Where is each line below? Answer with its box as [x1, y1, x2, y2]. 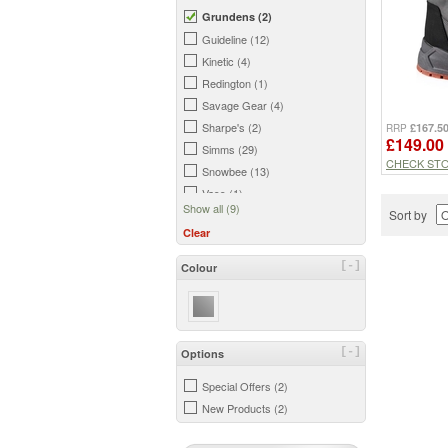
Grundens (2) [202, 9, 272, 24]
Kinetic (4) [202, 53, 251, 69]
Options [181, 346, 224, 362]
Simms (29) [202, 141, 258, 157]
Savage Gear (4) [202, 97, 284, 113]
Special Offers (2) [202, 378, 288, 395]
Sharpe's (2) [202, 119, 262, 135]
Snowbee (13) [202, 163, 270, 179]
